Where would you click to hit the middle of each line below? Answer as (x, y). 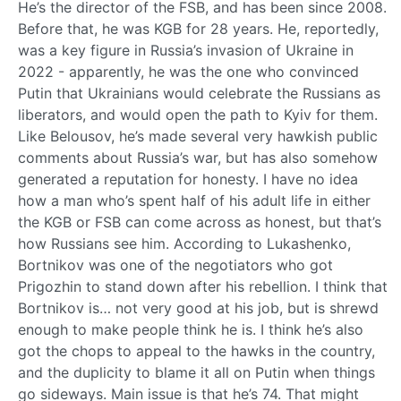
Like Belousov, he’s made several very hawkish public (198, 136)
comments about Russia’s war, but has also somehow (198, 157)
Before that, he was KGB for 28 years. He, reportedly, (198, 28)
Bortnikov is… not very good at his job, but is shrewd (198, 307)
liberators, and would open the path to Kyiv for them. (198, 114)
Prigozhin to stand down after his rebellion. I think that (203, 286)
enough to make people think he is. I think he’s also (191, 329)
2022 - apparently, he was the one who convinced (188, 71)
